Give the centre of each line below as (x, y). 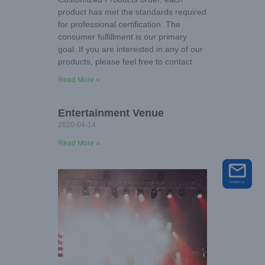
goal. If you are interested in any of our (130, 49)
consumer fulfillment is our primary (122, 37)
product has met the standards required (132, 12)
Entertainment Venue (111, 113)
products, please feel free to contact (125, 62)
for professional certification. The (119, 25)
